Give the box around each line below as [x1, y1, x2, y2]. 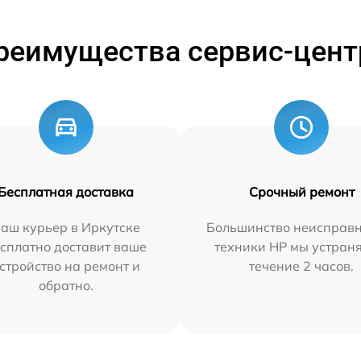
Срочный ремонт [248, 184, 355, 200]
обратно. [38, 277, 93, 293]
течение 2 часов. [249, 258, 355, 274]
